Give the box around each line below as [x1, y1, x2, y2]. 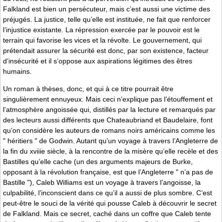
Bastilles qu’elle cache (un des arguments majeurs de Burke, [3, 158, 193, 166]
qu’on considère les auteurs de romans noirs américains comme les [3, 126, 215, 135]
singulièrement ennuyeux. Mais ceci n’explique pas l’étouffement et [3, 95, 213, 104]
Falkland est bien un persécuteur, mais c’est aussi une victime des [3, 4, 210, 13]
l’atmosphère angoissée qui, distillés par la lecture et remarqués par [3, 106, 216, 114]
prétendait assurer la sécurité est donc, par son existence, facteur [3, 46, 209, 55]
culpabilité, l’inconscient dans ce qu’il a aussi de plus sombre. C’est [3, 189, 212, 197]
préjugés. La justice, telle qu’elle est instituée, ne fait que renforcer [3, 15, 211, 23]
